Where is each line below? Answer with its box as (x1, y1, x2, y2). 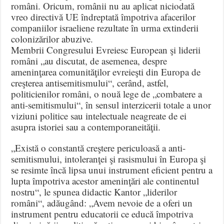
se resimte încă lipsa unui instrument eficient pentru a (11, 163, 213, 176)
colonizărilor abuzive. (11, 32, 93, 45)
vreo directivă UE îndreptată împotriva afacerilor (11, 10, 196, 23)
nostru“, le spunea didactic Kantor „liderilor (11, 185, 177, 198)
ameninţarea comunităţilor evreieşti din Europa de (11, 65, 201, 78)
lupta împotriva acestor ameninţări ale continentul (11, 174, 199, 187)
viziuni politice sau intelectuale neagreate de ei (11, 109, 187, 122)
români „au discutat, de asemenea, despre (11, 54, 167, 67)
